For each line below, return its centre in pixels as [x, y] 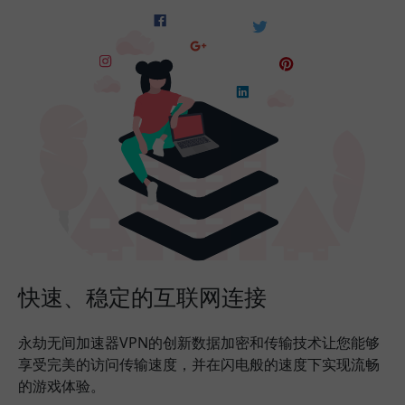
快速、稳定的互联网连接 [142, 297]
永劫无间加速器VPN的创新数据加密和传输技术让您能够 [199, 343]
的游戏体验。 [61, 386]
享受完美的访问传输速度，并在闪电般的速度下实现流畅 [199, 365]
